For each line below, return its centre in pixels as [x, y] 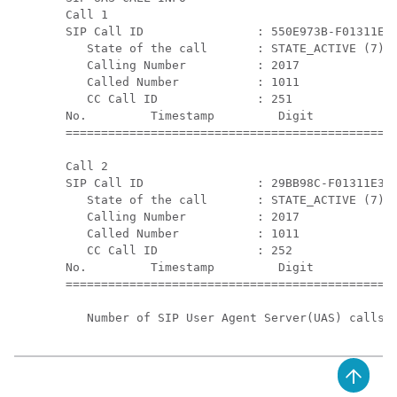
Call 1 [87, 15]
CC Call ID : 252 [179, 250]
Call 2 [87, 166]
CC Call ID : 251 [179, 99]
